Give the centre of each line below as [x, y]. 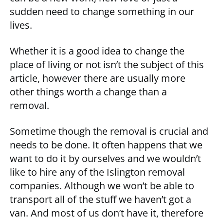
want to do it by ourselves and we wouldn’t [105, 159]
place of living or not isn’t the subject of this [107, 65]
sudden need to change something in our [102, 12]
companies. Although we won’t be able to [102, 186]
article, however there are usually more [98, 78]
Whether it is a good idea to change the [97, 51]
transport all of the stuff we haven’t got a [100, 200]
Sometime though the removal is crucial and [109, 131]
